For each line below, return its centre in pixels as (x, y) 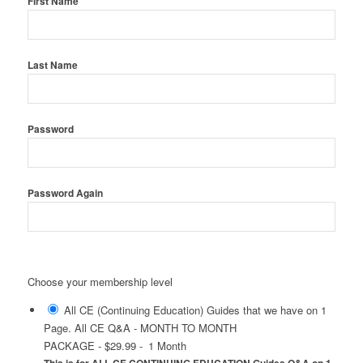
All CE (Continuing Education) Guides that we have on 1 (195, 310)
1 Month (167, 346)
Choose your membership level (100, 282)
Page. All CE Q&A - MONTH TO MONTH (140, 328)
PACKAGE (69, 346)
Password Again (65, 194)
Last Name (52, 66)
